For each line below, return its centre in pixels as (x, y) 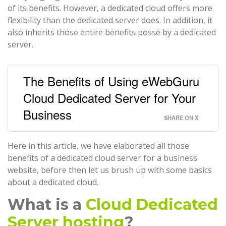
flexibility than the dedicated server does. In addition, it (110, 20)
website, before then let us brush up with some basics (110, 170)
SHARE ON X (181, 117)
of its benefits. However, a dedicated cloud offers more (110, 8)
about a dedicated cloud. (53, 182)
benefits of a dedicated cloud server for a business (102, 158)
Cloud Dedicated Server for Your (109, 97)
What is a (47, 204)
